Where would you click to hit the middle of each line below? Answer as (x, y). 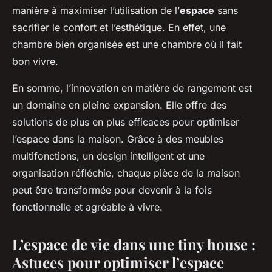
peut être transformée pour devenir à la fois (112, 190)
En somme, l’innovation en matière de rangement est (132, 88)
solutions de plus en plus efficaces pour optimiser (126, 122)
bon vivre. (35, 61)
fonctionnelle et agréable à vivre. (87, 207)
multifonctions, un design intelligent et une (108, 156)
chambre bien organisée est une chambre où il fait (127, 44)
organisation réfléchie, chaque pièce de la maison (126, 173)
